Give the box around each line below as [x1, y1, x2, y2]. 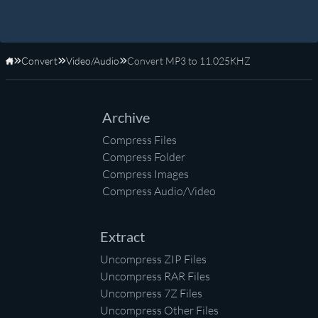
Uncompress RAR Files [99, 269, 210, 284]
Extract [99, 228, 145, 246]
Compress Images [102, 167, 189, 182]
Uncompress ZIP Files [99, 252, 207, 267]
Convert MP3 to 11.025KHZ [126, 55, 251, 67]
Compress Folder [102, 150, 185, 165]
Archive [102, 109, 150, 126]
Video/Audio [65, 55, 119, 67]
